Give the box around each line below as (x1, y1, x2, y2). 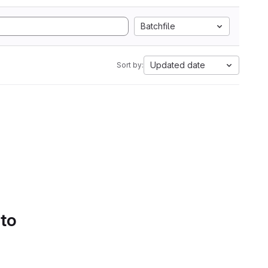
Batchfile (141, 21, 175, 31)
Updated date (150, 60, 205, 70)
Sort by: (117, 60, 144, 69)
